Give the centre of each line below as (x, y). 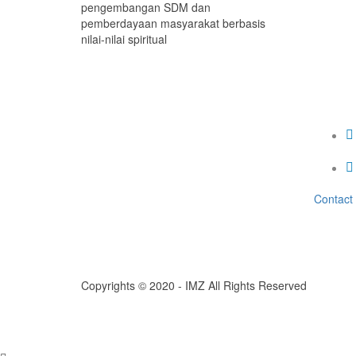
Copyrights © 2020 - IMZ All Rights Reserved (194, 285)
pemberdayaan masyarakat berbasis (173, 23)
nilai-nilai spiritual (124, 39)
